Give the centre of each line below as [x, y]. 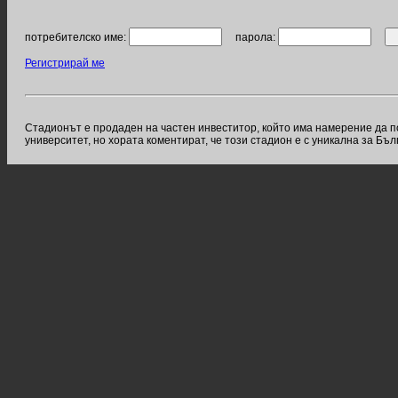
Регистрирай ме [65, 63]
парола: [250, 37]
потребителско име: [77, 37]
